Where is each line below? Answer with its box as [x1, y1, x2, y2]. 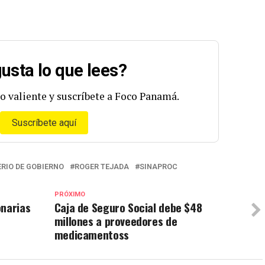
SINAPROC [140, 161, 177, 171]
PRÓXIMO [54, 190, 85, 198]
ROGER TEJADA [75, 161, 129, 171]
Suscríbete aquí [11, 117, 76, 128]
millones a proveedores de [54, 212, 177, 230]
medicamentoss [54, 225, 129, 243]
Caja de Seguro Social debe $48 [54, 198, 202, 216]
